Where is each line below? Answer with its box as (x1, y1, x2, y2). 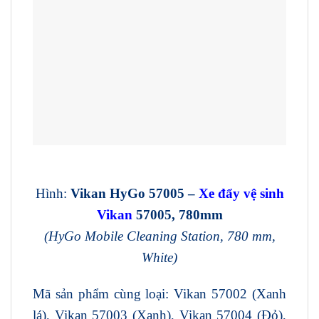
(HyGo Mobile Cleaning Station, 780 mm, (43, 229, 276, 244)
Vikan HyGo (70, 186, 149, 202)
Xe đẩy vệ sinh (198, 186, 284, 202)
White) (142, 250, 177, 266)
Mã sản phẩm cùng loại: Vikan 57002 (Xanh (33, 286, 286, 302)
